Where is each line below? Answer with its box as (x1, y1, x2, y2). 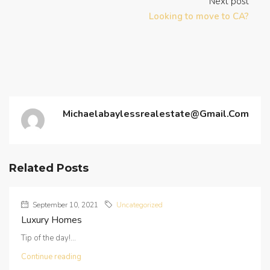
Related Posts (9, 162, 89, 175)
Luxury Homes (21, 213, 82, 227)
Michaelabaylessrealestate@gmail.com (63, 107, 249, 121)
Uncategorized (116, 200, 163, 210)
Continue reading (21, 251, 81, 263)
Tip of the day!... (21, 233, 76, 244)
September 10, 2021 (31, 200, 98, 210)
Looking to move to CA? (149, 10, 249, 23)
